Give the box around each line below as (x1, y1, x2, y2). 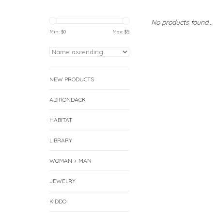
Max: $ (112, 29, 127, 35)
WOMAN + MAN (49, 157, 92, 164)
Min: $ (49, 29, 63, 35)
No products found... (151, 18, 213, 27)
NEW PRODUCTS (49, 76, 94, 83)
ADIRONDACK (49, 96, 86, 103)
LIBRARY (49, 137, 72, 144)
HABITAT (49, 116, 72, 124)
